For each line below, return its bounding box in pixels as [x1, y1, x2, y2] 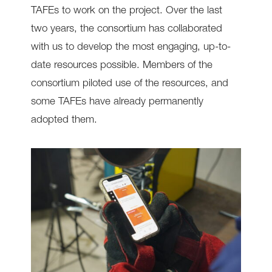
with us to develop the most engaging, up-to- [30, 42, 231, 53]
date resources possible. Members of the [30, 61, 212, 72]
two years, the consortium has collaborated [30, 24, 222, 35]
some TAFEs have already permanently [30, 97, 203, 108]
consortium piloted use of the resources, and [30, 79, 228, 90]
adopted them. [30, 115, 97, 126]
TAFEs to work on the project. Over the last [30, 6, 222, 17]
